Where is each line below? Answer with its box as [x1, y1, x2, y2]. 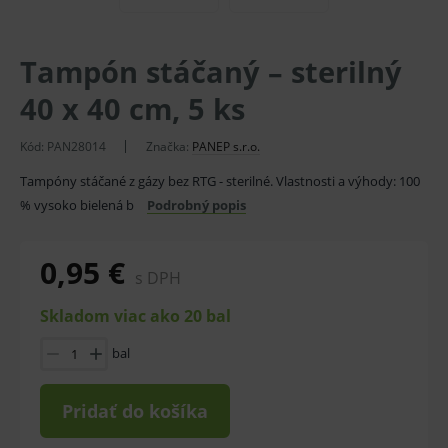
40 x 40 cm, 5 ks [20, 89, 245, 128]
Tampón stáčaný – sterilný [20, 52, 402, 91]
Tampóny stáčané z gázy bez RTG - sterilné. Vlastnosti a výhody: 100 [20, 172, 420, 190]
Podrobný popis [147, 196, 246, 214]
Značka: [146, 138, 192, 155]
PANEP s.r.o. [192, 138, 260, 155]
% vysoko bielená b [20, 196, 137, 214]
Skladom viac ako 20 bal [40, 305, 231, 327]
